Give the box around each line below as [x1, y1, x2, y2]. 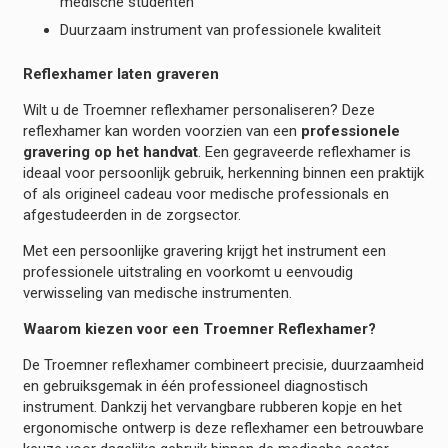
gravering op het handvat [22, 142, 198, 161]
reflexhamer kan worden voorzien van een [22, 121, 301, 140]
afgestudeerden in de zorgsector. [22, 205, 241, 224]
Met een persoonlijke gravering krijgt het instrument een [22, 241, 386, 260]
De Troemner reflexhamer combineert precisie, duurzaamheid [22, 355, 424, 374]
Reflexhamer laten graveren [22, 64, 219, 83]
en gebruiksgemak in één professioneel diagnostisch [22, 376, 368, 395]
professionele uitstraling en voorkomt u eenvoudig [22, 262, 353, 281]
